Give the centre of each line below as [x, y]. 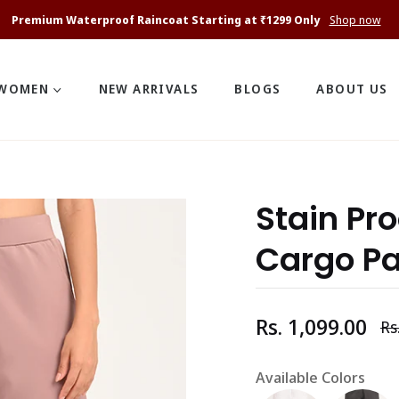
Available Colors [310, 377]
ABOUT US [352, 89]
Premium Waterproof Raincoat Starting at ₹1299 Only [167, 20]
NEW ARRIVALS [149, 89]
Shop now [355, 20]
